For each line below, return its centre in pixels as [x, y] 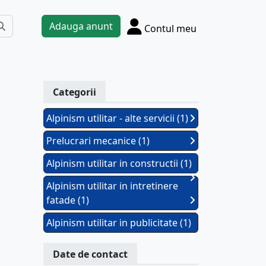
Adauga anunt [81, 26]
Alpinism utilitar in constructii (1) [119, 163]
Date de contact [90, 254]
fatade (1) [68, 200]
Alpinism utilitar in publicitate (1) [119, 223]
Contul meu [170, 28]
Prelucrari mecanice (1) [98, 141]
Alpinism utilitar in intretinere [112, 186]
